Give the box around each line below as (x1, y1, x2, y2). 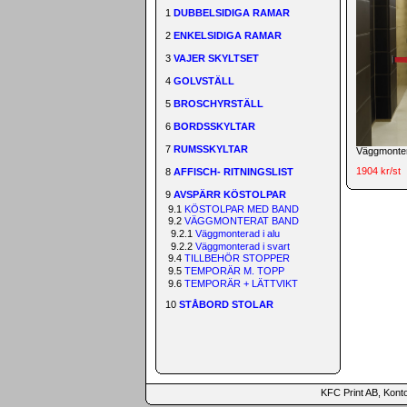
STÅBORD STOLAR (179, 298, 274, 310)
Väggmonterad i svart (195, 240, 291, 252)
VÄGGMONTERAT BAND (184, 215, 300, 227)
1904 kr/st (356, 165, 402, 176)
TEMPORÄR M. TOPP (184, 265, 285, 277)
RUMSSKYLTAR (174, 144, 249, 154)
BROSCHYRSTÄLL (174, 98, 264, 109)
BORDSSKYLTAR (174, 121, 256, 132)
